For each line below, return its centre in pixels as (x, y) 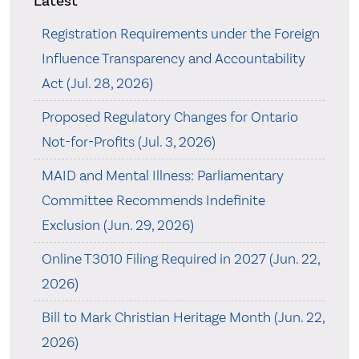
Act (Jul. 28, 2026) (97, 84)
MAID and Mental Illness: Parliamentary (162, 176)
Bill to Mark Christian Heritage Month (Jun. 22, (183, 318)
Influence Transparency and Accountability (173, 59)
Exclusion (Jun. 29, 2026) (117, 226)
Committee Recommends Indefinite (153, 201)
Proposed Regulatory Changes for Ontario (169, 117)
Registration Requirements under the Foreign (180, 34)
